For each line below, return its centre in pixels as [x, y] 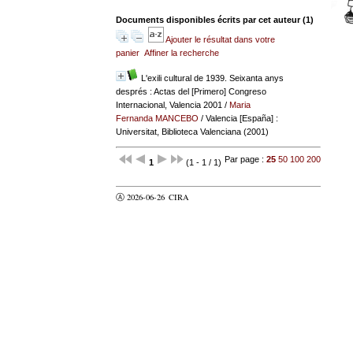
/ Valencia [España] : [238, 118]
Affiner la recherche [181, 52]
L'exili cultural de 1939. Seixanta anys [212, 78]
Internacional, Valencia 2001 [169, 104]
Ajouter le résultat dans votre [220, 39]
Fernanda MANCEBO [157, 118]
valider [209, 197]
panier [127, 52]
